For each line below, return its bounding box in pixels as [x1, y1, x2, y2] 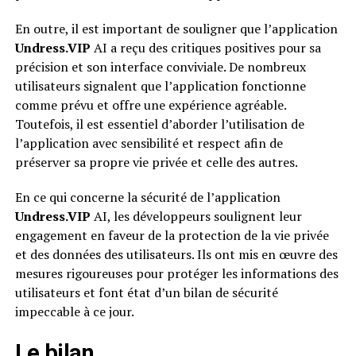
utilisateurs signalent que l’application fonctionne [14, 77, 306, 95]
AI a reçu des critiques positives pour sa [90, 39, 321, 57]
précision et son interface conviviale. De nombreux [14, 58, 306, 76]
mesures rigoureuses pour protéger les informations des [14, 265, 339, 283]
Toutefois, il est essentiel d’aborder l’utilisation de [14, 115, 304, 133]
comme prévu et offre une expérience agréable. [14, 96, 286, 114]
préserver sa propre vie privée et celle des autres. [14, 153, 298, 172]
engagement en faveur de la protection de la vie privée [14, 226, 329, 245]
